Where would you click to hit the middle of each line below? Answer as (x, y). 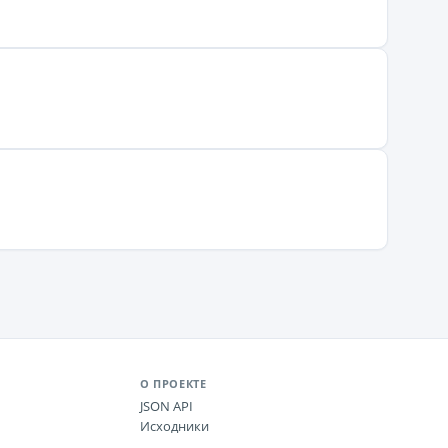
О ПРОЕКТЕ (173, 383)
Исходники (174, 426)
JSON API (166, 406)
